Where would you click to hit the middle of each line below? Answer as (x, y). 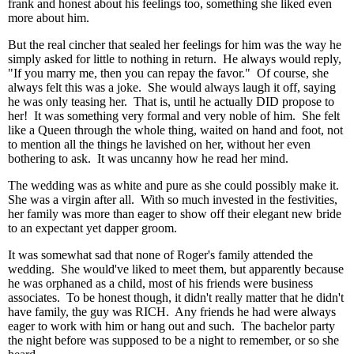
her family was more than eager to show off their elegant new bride (175, 214)
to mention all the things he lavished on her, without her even (159, 144)
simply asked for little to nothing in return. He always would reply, (175, 59)
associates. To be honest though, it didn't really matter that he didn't (176, 298)
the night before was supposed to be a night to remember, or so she (173, 340)
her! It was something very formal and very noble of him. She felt (174, 116)
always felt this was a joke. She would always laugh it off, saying (172, 87)
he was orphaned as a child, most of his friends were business (160, 283)
